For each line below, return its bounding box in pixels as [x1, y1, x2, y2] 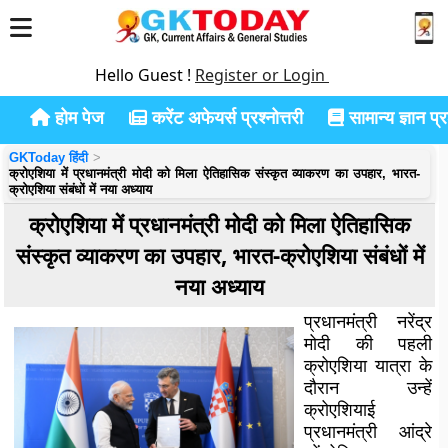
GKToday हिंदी [9, 150, 89, 165]
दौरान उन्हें [304, 375, 432, 399]
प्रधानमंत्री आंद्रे [304, 419, 432, 443]
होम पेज [50, 105, 104, 129]
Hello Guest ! [95, 64, 195, 86]
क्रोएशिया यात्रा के [304, 353, 432, 377]
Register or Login [195, 64, 329, 86]
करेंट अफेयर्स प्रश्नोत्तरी [147, 105, 303, 129]
